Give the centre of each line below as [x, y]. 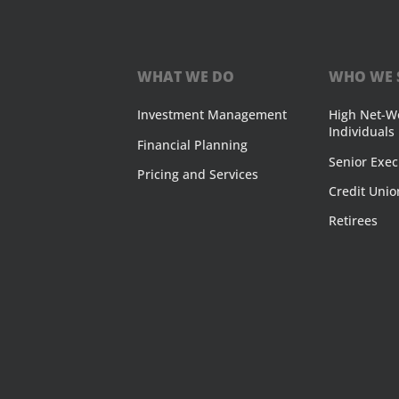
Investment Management [212, 115]
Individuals [362, 132]
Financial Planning [193, 144]
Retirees [354, 221]
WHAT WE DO [186, 77]
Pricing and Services [198, 174]
